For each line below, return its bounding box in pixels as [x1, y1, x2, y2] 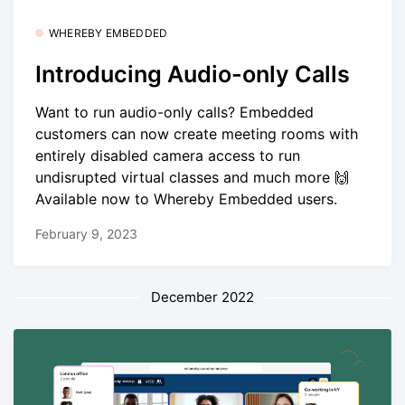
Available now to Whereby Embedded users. [35, 189, 337, 208]
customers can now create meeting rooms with [35, 124, 358, 143]
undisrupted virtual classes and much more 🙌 [35, 167, 353, 186]
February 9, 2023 [35, 226, 137, 242]
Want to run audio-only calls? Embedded [35, 102, 314, 121]
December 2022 [151, 288, 254, 306]
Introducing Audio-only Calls [35, 60, 350, 88]
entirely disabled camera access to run [35, 146, 300, 165]
